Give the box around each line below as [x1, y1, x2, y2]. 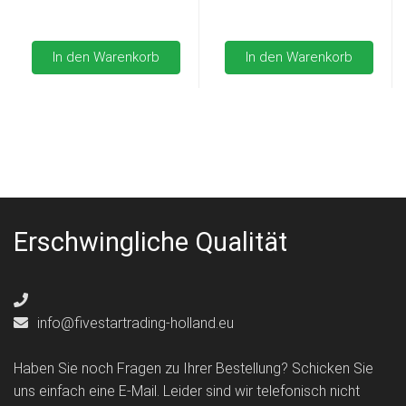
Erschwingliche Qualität [14, 226, 287, 257]
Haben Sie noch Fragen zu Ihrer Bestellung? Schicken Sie [14, 359, 373, 377]
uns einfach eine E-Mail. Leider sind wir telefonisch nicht [14, 382, 360, 400]
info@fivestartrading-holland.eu [34, 314, 234, 332]
